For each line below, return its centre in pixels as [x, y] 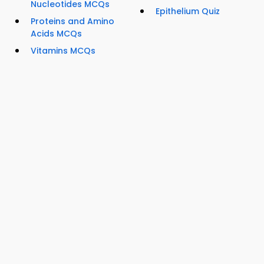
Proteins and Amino [72, 22]
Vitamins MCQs [63, 51]
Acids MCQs [56, 34]
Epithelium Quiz [188, 11]
